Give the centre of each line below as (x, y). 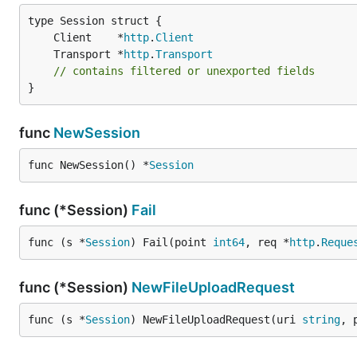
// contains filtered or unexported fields (184, 71)
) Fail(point (171, 242)
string (321, 320)
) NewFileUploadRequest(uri (216, 320)
